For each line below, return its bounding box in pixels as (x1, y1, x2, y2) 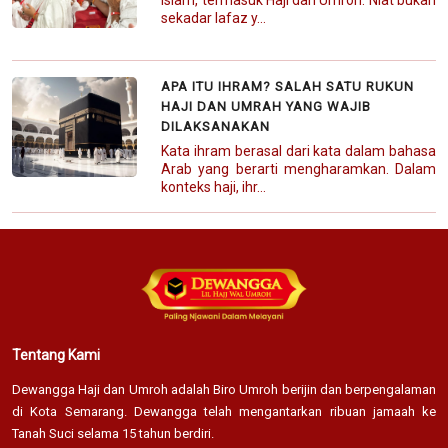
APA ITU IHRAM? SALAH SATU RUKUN (161, 78, 415, 94)
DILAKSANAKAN (161, 118, 271, 134)
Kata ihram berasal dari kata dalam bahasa (161, 142, 436, 159)
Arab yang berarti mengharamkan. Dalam (161, 160, 436, 177)
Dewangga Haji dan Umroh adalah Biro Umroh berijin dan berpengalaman (12, 381, 436, 397)
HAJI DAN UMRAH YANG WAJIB (161, 98, 372, 114)
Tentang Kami (12, 346, 100, 363)
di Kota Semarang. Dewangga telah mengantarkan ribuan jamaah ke (12, 403, 436, 419)
